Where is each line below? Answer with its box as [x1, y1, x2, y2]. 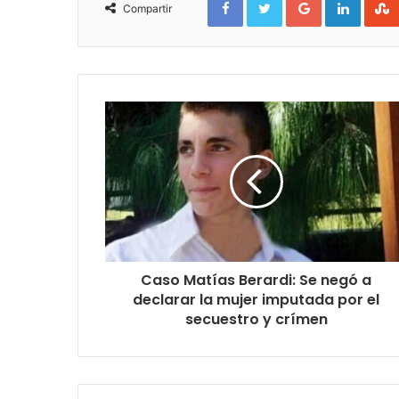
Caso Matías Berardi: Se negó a [141, 269, 371, 290]
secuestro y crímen [184, 308, 328, 330]
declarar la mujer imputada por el [133, 289, 379, 310]
